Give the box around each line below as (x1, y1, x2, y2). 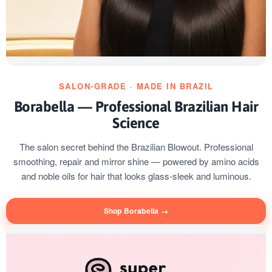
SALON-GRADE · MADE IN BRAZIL (58, 80, 214, 92)
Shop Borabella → (103, 205, 169, 216)
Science (112, 114, 160, 131)
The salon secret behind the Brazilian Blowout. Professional (19, 140, 253, 153)
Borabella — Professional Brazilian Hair (13, 98, 259, 115)
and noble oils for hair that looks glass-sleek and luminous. (21, 169, 251, 182)
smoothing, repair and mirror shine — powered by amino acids (13, 154, 259, 168)
